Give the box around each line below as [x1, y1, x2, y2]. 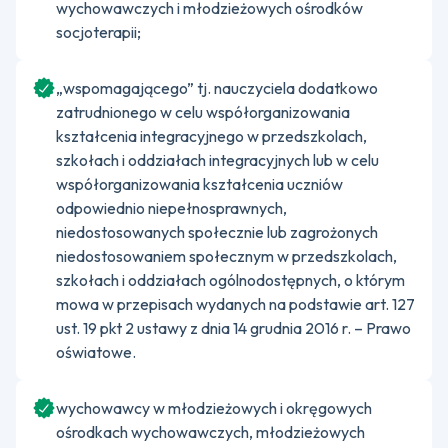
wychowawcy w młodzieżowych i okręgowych [56, 398, 372, 418]
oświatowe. [56, 342, 136, 362]
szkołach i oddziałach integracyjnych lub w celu [56, 150, 379, 170]
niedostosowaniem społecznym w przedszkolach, [56, 246, 397, 266]
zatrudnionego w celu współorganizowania [56, 102, 350, 122]
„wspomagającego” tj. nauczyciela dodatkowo [56, 78, 378, 98]
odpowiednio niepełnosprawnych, [56, 198, 287, 218]
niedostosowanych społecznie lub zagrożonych [56, 222, 378, 242]
